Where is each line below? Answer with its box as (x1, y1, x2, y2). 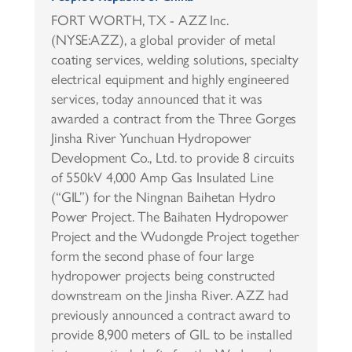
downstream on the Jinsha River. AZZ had (50, 286, 288, 304)
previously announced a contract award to (50, 306, 291, 324)
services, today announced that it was (50, 90, 262, 108)
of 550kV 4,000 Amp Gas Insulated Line (50, 168, 273, 186)
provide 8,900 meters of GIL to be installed (50, 325, 292, 343)
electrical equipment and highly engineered (50, 70, 289, 88)
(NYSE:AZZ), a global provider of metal (50, 31, 276, 49)
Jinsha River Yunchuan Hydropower (50, 129, 251, 147)
